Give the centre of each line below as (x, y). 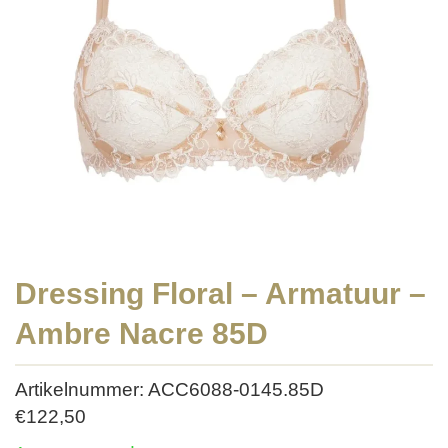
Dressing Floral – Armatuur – (220, 293)
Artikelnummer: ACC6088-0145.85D (169, 389)
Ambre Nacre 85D (141, 333)
